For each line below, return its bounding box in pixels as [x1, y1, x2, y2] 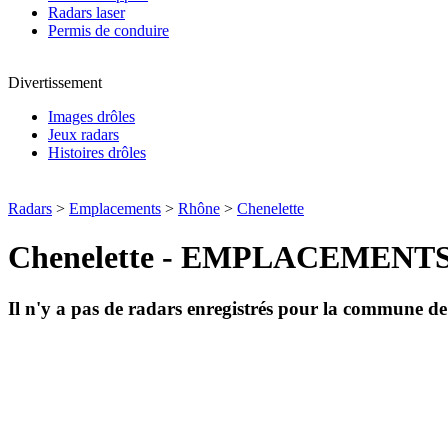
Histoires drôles [48, 144, 146, 161]
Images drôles [48, 108, 135, 125]
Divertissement [8, 74, 102, 91]
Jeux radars [48, 126, 119, 143]
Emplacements [69, 200, 161, 217]
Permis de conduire [48, 22, 169, 39]
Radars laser [48, 4, 125, 21]
